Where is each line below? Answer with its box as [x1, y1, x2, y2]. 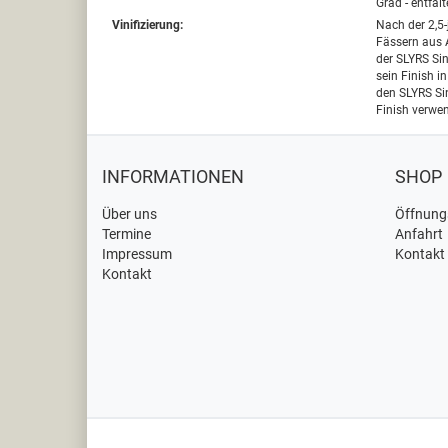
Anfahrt [394, 226, 443, 242]
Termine [102, 226, 151, 242]
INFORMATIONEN [102, 166, 244, 187]
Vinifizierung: [112, 18, 183, 32]
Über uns [102, 206, 157, 222]
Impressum [102, 246, 172, 262]
